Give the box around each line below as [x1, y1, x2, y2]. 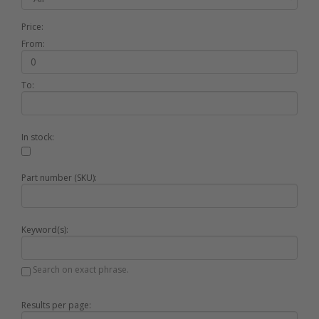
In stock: [21, 130, 54, 143]
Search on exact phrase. [31, 263, 129, 276]
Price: [21, 20, 43, 33]
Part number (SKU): [21, 172, 97, 184]
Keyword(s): [21, 224, 68, 236]
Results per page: [21, 299, 91, 312]
